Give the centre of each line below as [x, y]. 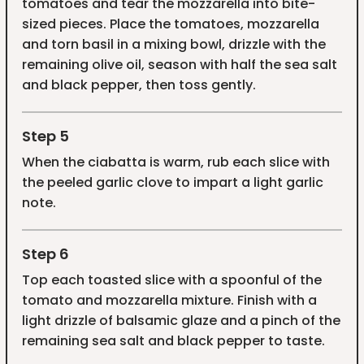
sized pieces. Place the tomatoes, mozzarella [170, 24]
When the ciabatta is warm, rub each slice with [175, 162]
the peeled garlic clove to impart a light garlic [172, 182]
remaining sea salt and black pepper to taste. [173, 340]
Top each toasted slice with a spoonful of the [171, 279]
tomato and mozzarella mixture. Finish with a [169, 300]
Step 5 [45, 136]
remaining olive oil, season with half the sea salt [179, 64]
